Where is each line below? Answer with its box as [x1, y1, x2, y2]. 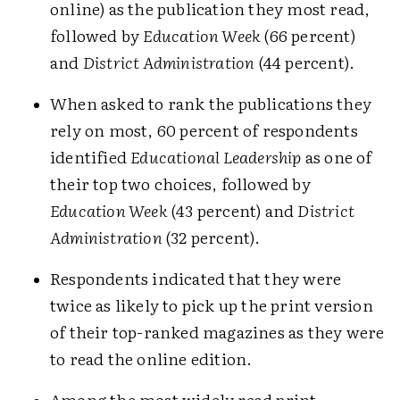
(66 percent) [261, 23, 355, 47]
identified [50, 145, 131, 169]
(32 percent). [162, 225, 261, 249]
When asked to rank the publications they [50, 91, 372, 115]
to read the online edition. [50, 346, 253, 371]
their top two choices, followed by [50, 171, 311, 196]
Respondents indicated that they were [50, 266, 342, 290]
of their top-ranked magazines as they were [50, 320, 385, 344]
